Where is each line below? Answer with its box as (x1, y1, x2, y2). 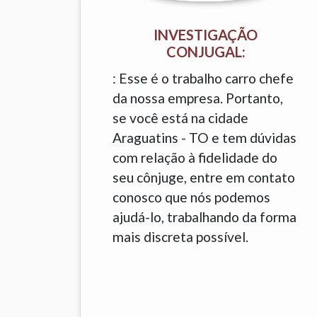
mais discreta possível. (113, 229, 249, 245)
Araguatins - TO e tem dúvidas (113, 129, 297, 146)
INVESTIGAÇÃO (154, 26, 258, 43)
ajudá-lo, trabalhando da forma (113, 209, 297, 225)
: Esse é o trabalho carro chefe (113, 70, 294, 86)
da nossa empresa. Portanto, (113, 90, 284, 106)
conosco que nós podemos (113, 189, 271, 205)
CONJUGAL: (166, 43, 246, 60)
